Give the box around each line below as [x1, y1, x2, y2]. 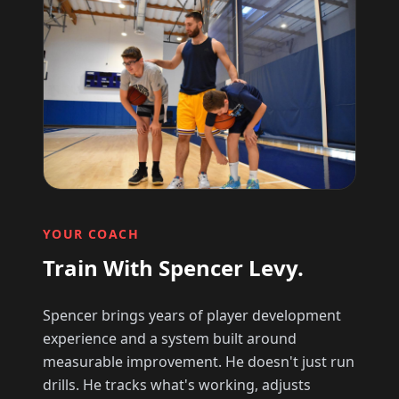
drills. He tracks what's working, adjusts [43, 375, 311, 395]
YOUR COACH [43, 225, 139, 243]
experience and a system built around [43, 329, 297, 349]
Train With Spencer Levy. [43, 253, 304, 283]
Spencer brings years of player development [43, 305, 341, 326]
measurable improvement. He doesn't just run [43, 352, 354, 372]
